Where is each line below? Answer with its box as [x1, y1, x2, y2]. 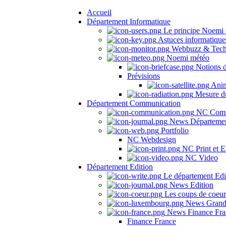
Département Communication [87, 99, 181, 107]
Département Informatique [87, 17, 171, 26]
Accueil [87, 8, 111, 17]
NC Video [183, 153, 218, 162]
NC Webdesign [127, 135, 176, 144]
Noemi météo [164, 53, 209, 62]
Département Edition [87, 162, 153, 171]
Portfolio [159, 126, 189, 135]
